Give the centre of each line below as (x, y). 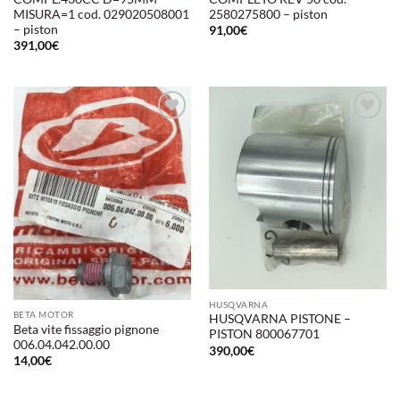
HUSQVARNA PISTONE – (279, 319)
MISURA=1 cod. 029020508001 (101, 14)
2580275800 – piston (268, 14)
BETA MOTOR (43, 315)
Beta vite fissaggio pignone (86, 329)
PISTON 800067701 (264, 334)
